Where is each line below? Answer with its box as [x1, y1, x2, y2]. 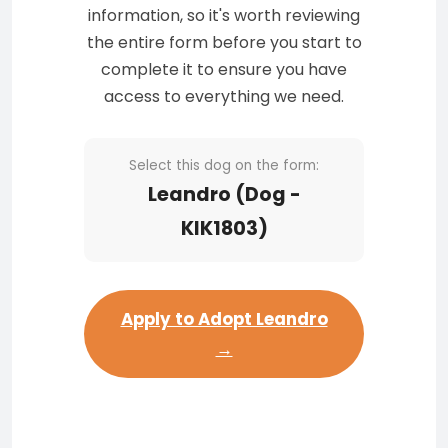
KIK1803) [180, 215, 268, 242]
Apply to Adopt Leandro [120, 307, 328, 331]
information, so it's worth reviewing [88, 4, 360, 27]
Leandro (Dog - [147, 181, 301, 208]
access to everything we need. [104, 85, 344, 108]
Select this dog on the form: [129, 156, 319, 175]
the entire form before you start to [86, 31, 362, 54]
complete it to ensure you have [101, 58, 347, 81]
